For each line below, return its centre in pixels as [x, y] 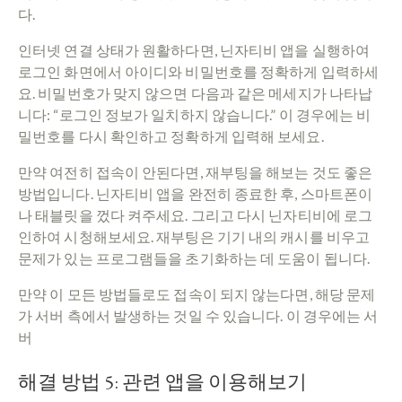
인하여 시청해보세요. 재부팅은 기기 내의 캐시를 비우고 [194, 236]
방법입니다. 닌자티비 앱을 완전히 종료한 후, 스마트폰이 [196, 193]
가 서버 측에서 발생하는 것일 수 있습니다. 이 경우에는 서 [198, 315]
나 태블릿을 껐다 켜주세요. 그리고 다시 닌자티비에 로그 [196, 214]
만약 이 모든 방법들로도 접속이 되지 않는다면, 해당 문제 [197, 293]
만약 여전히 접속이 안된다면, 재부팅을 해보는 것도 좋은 [196, 171]
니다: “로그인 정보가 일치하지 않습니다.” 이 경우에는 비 [195, 114]
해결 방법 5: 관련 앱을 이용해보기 [162, 381]
